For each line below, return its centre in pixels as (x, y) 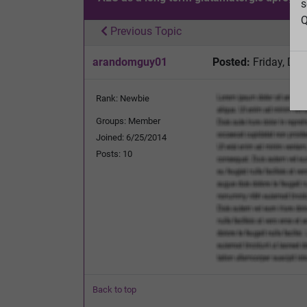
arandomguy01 (130, 62)
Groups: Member (128, 121)
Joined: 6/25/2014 (131, 137)
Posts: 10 (114, 153)
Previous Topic (145, 31)
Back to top (114, 289)
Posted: (231, 62)
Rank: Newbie (123, 98)
